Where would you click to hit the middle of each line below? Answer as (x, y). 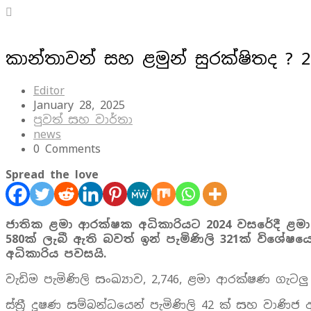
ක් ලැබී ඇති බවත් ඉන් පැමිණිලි (122, 239)
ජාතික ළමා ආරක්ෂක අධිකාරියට (106, 224)
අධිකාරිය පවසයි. (56, 253)
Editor (49, 90)
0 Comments (67, 149)
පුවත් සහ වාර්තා (83, 119)
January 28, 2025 (79, 105)
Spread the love (52, 174)
